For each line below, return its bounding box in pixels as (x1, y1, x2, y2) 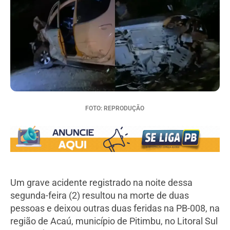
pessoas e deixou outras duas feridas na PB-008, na (10, 202, 220, 214)
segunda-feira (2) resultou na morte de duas (10, 189, 189, 201)
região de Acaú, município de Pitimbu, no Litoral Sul (10, 215, 218, 226)
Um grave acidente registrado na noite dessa (10, 177, 193, 188)
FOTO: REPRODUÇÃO (85, 105, 145, 112)
